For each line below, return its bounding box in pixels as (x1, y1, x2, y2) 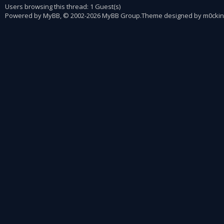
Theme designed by (141, 11, 203, 20)
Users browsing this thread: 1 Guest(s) (5, 2, 120, 11)
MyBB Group (102, 11, 140, 20)
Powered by (5, 11, 43, 20)
